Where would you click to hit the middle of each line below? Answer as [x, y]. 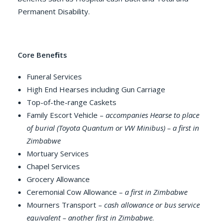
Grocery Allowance [58, 179]
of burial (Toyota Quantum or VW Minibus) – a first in [113, 128]
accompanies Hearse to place [152, 115]
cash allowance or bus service [152, 205]
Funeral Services [54, 76]
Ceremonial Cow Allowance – [76, 192]
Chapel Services [53, 166]
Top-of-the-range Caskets [72, 102]
